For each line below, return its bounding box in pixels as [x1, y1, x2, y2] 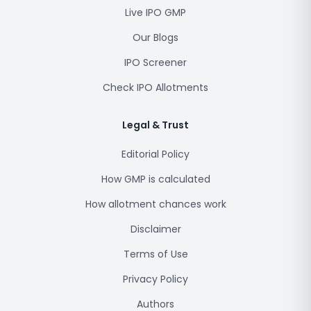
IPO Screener [124, 56, 187, 69]
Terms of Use [123, 247, 188, 261]
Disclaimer [130, 222, 181, 236]
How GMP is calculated [101, 172, 210, 186]
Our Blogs [133, 31, 178, 44]
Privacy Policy [123, 272, 188, 286]
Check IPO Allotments [103, 81, 208, 94]
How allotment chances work [85, 197, 226, 211]
